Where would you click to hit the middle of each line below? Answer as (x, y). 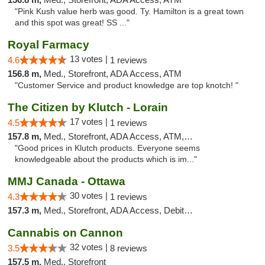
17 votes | (90, 122)
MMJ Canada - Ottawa (67, 181)
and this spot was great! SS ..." (72, 23)
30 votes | (90, 195)
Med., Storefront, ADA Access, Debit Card (114, 210)
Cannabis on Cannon (65, 233)
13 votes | (90, 59)
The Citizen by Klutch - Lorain (88, 107)
